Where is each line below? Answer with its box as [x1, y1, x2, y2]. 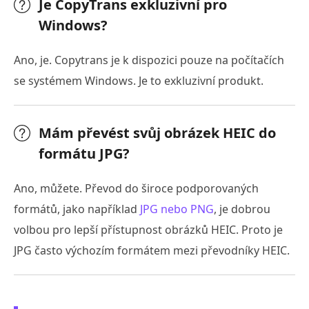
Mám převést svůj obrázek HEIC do [39, 123, 276, 143]
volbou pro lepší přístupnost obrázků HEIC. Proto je [14, 222, 283, 238]
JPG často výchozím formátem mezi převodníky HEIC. [14, 243, 290, 259]
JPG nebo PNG [140, 201, 214, 217]
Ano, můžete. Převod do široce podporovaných [14, 181, 259, 197]
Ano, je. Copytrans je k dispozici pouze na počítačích [14, 52, 284, 68]
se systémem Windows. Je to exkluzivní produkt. [14, 73, 263, 89]
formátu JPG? [39, 144, 130, 163]
